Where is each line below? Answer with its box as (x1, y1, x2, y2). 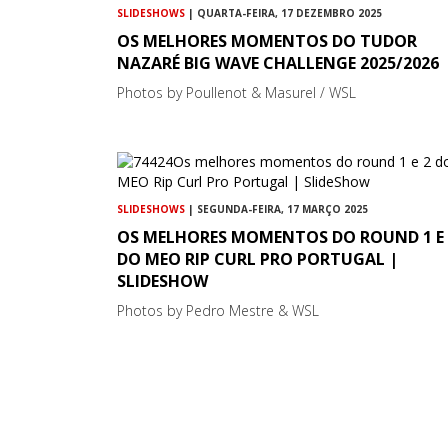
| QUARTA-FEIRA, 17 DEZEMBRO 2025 (185, 5, 382, 20)
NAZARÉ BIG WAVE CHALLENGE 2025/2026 (117, 51, 439, 74)
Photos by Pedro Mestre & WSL (117, 300, 319, 320)
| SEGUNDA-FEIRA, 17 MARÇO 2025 (185, 201, 368, 216)
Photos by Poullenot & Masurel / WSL (117, 82, 356, 102)
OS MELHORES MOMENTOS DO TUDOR (117, 29, 417, 52)
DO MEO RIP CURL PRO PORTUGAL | (117, 247, 398, 270)
